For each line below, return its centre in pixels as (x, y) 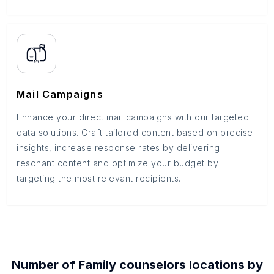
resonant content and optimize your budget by (117, 163)
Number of (45, 265)
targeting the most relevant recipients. (99, 178)
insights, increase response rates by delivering (118, 148)
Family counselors (132, 265)
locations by (224, 265)
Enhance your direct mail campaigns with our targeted (133, 117)
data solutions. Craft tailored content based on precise (135, 132)
